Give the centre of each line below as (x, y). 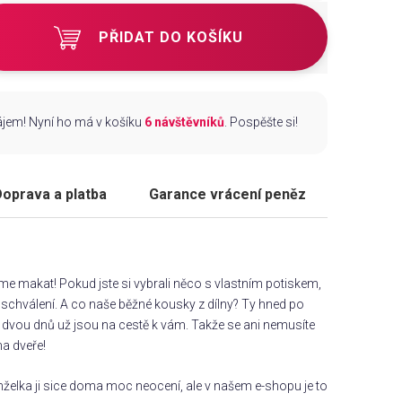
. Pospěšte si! (261, 122)
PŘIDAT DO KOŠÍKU (171, 37)
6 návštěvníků (184, 122)
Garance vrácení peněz (228, 195)
